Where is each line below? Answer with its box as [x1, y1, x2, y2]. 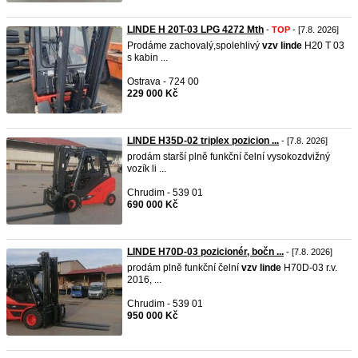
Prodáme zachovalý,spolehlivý [127, 40, 262, 51]
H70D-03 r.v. [281, 262, 337, 273]
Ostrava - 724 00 [127, 76, 199, 87]
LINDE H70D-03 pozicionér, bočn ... [127, 246, 284, 257]
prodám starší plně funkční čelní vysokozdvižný [127, 151, 330, 162]
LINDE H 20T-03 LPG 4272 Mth [127, 24, 264, 35]
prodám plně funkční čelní [127, 262, 241, 273]
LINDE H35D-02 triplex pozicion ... [127, 135, 279, 146]
